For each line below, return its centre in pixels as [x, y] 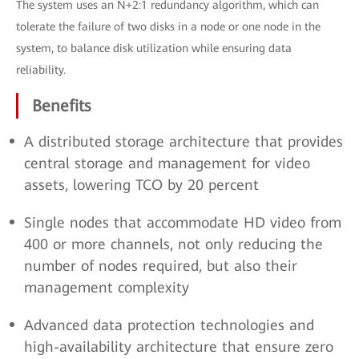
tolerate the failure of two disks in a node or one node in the [168, 26]
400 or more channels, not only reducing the [173, 244]
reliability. [41, 70]
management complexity [107, 287]
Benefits [61, 106]
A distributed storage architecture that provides [184, 141]
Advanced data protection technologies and [169, 325]
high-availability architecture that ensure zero [179, 347]
